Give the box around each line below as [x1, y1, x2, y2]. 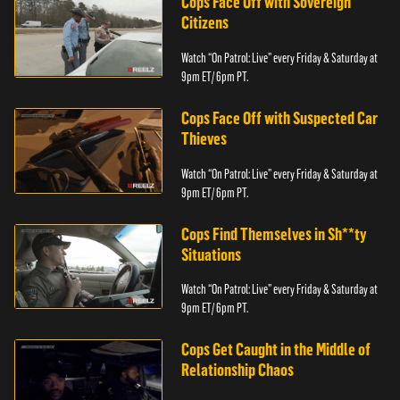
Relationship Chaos [181, 360, 295, 381]
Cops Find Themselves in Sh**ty [181, 223, 367, 245]
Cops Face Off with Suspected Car [181, 107, 379, 129]
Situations [181, 244, 242, 265]
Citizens [181, 12, 229, 34]
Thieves [181, 128, 228, 149]
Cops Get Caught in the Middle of [181, 339, 371, 361]
